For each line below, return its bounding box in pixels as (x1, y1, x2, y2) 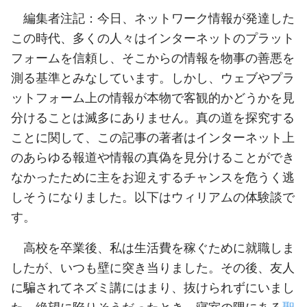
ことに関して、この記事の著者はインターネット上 (11, 129, 295, 145)
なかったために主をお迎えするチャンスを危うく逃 (11, 169, 295, 184)
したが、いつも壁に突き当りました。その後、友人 (11, 259, 295, 275)
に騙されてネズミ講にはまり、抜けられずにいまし (11, 279, 295, 295)
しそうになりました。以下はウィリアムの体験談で (11, 188, 295, 204)
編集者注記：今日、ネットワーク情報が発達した (23, 10, 295, 25)
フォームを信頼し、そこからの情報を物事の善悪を (11, 49, 295, 65)
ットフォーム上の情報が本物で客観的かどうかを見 (11, 89, 295, 105)
